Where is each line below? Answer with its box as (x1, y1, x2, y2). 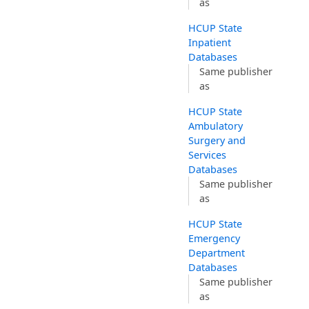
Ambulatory (188, 119, 243, 133)
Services (188, 148, 227, 162)
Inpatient (188, 36, 232, 50)
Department (188, 246, 246, 260)
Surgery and (188, 134, 246, 148)
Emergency (188, 232, 241, 246)
